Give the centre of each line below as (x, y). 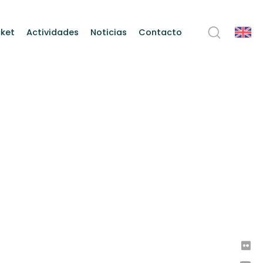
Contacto (160, 32)
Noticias (109, 32)
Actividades (53, 32)
